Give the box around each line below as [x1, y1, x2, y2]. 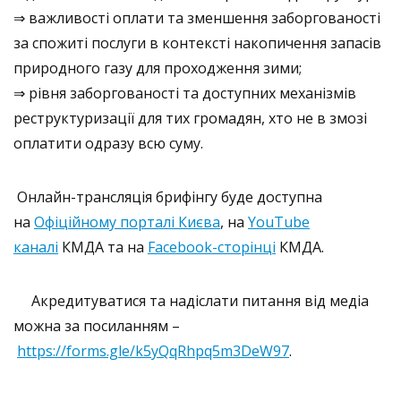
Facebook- [148, 236, 218, 257]
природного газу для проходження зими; [13, 57, 302, 78]
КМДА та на [58, 236, 148, 257]
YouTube [248, 211, 310, 232]
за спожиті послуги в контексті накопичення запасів [13, 32, 381, 53]
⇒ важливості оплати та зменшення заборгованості [13, 7, 380, 28]
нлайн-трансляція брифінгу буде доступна [28, 186, 322, 207]
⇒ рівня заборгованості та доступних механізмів [13, 82, 356, 103]
